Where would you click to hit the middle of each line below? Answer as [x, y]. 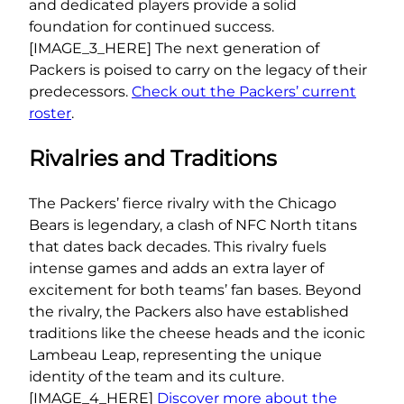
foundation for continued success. [151, 27]
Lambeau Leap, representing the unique [175, 354]
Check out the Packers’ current [244, 92]
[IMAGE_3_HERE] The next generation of [174, 49]
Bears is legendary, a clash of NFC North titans [193, 225]
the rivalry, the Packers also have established [189, 311]
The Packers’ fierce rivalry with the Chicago [183, 203]
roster [50, 114]
